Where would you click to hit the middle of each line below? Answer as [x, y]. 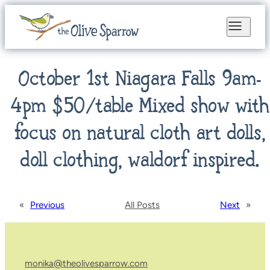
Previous [47, 205]
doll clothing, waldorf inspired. [140, 162]
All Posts [142, 205]
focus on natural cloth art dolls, [140, 134]
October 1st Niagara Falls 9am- [140, 80]
